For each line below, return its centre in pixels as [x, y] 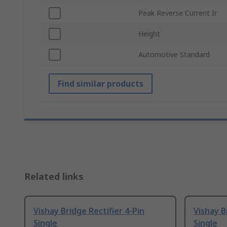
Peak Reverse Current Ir [178, 13]
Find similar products [101, 84]
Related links [54, 177]
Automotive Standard [174, 55]
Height [149, 34]
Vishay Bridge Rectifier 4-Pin [89, 211]
